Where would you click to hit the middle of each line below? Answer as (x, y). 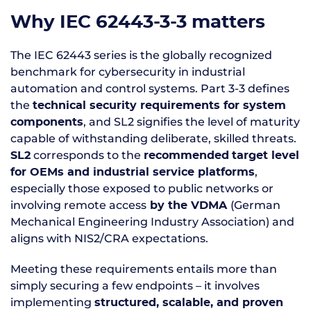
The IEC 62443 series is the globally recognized (141, 55)
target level (266, 155)
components (47, 122)
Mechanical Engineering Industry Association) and (152, 222)
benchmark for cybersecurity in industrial (128, 72)
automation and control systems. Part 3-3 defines (150, 89)
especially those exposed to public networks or (142, 188)
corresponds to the (87, 155)
